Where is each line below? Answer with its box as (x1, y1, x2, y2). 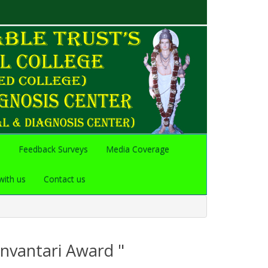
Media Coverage (106, 144, 169, 155)
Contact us (44, 173, 86, 185)
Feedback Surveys (19, 144, 88, 155)
